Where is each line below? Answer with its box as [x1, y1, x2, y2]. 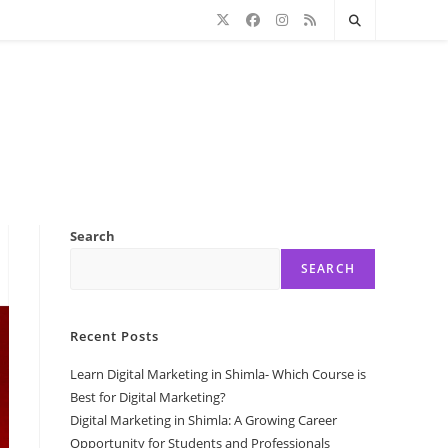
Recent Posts [70, 326, 159, 345]
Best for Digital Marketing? [70, 387, 229, 406]
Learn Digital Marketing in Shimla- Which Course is [70, 364, 366, 383]
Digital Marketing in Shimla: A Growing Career [70, 410, 337, 429]
